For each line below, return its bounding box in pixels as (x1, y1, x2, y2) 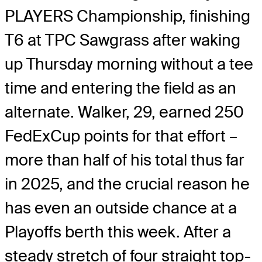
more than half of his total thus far (5, 150, 244, 171)
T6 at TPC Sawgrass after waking (5, 30, 240, 51)
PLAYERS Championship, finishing (5, 6, 250, 27)
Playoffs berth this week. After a (5, 222, 231, 243)
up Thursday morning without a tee (5, 54, 253, 75)
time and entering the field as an (5, 78, 236, 99)
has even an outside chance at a (5, 198, 237, 219)
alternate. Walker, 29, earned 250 (5, 102, 244, 123)
